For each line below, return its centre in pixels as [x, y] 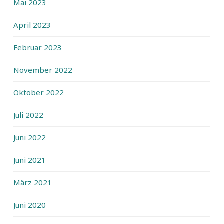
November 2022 [43, 70]
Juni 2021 [30, 160]
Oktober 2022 [39, 92]
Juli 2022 [28, 115]
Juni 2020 [30, 205]
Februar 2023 [38, 47]
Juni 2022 [30, 137]
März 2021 [33, 182]
